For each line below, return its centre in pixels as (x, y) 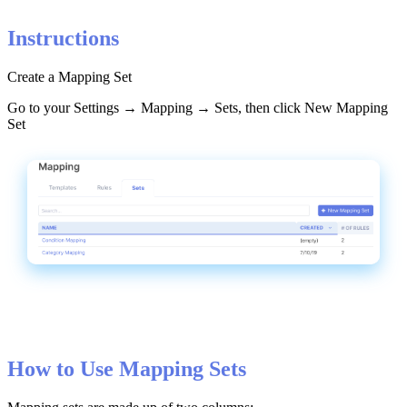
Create (26, 76)
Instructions (63, 38)
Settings (96, 107)
